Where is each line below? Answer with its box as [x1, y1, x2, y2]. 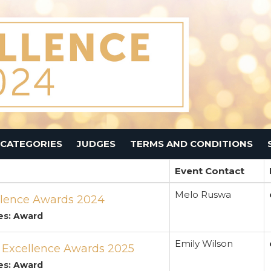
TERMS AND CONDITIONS [130, 138, 253, 150]
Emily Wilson [175, 238, 233, 250]
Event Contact [175, 165, 244, 177]
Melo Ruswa [175, 189, 231, 201]
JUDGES [77, 138, 116, 150]
